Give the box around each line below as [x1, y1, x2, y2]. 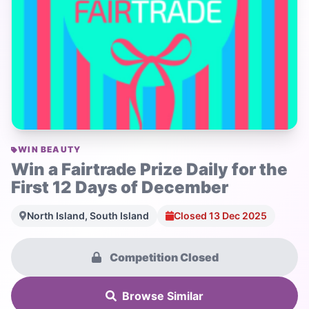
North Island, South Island [27, 210, 149, 222]
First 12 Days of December [11, 177, 228, 198]
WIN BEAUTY [18, 144, 81, 155]
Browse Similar [122, 289, 203, 303]
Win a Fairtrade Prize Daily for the [11, 159, 288, 180]
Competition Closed [107, 250, 219, 265]
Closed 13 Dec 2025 [174, 210, 267, 222]
